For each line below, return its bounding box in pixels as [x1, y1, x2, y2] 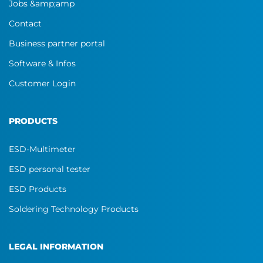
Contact [9, 18, 42, 29]
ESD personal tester [9, 164, 90, 174]
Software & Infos [9, 58, 76, 69]
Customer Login [9, 78, 76, 89]
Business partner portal [9, 38, 105, 49]
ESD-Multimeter [9, 144, 76, 154]
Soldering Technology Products [9, 204, 139, 214]
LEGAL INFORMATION [9, 241, 103, 252]
